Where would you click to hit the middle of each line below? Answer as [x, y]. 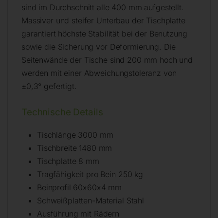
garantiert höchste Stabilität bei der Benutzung [104, 33]
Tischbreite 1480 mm [75, 148]
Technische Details [62, 112]
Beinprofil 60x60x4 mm [80, 187]
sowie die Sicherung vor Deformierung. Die [99, 46]
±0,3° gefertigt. [49, 86]
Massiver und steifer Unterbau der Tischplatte [103, 20]
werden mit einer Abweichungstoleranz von [99, 73]
